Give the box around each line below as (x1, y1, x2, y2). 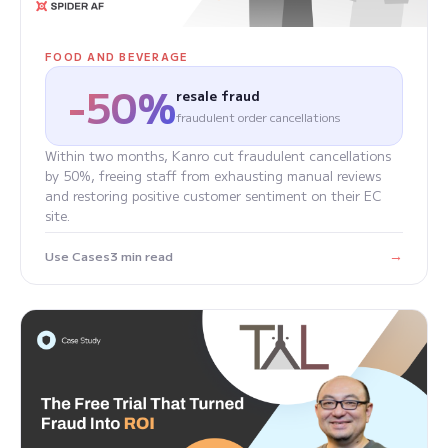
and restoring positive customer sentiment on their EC (45, 186, 382, 206)
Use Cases (45, 246, 110, 264)
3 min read (110, 246, 173, 264)
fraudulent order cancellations (175, 108, 340, 126)
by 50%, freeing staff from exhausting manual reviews (45, 166, 381, 186)
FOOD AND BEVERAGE (45, 49, 189, 65)
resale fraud (175, 86, 260, 106)
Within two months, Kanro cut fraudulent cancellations (45, 146, 391, 166)
